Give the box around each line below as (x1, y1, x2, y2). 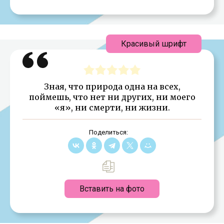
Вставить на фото (79, 183, 144, 193)
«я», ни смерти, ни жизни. (54, 102, 170, 112)
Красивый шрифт (121, 38, 186, 48)
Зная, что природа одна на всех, (43, 81, 180, 91)
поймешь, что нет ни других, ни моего (28, 91, 195, 102)
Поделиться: (88, 128, 128, 136)
